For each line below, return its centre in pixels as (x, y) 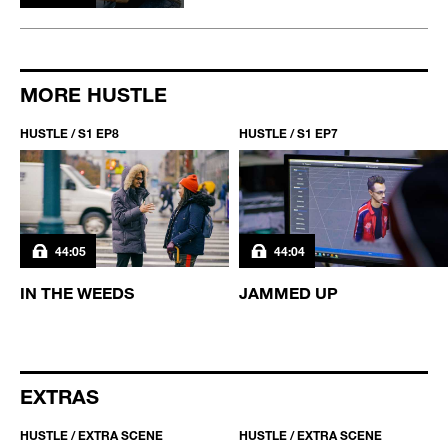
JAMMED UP (288, 292)
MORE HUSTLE (93, 94)
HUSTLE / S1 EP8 (69, 133)
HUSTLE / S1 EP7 (288, 133)
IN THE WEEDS (77, 292)
